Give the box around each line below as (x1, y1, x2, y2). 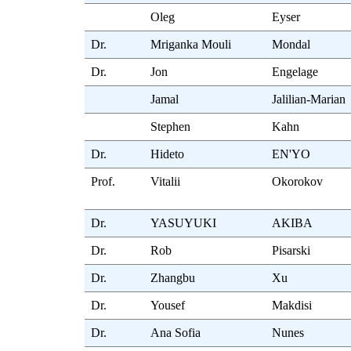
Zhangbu (150, 271, 196, 285)
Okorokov (272, 175, 324, 189)
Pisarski (272, 244, 311, 258)
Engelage (272, 65, 319, 79)
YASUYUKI (150, 216, 217, 230)
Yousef (150, 299, 186, 313)
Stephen (150, 120, 191, 134)
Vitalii (150, 175, 181, 189)
